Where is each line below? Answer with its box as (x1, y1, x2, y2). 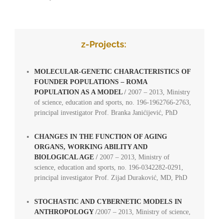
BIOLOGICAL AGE (34, 153, 96, 161)
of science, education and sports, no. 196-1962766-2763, (34, 99, 191, 107)
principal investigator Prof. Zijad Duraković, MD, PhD (34, 174, 187, 182)
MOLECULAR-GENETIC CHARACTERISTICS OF (34, 68, 191, 76)
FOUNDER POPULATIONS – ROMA (34, 78, 147, 86)
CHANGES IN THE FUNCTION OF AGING (34, 133, 167, 141)
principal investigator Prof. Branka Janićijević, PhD (34, 109, 177, 117)
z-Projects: (81, 39, 126, 50)
